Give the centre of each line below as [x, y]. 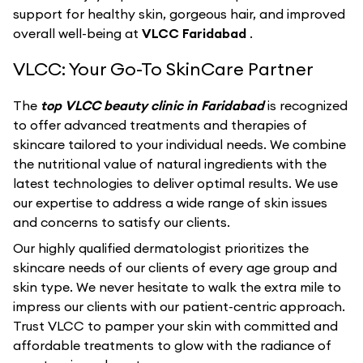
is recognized [307, 105]
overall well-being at [77, 33]
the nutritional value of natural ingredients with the [170, 164]
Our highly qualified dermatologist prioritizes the [161, 248]
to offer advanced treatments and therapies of [160, 125]
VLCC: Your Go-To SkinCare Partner [163, 69]
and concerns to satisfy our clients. [122, 222]
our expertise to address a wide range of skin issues [170, 203]
